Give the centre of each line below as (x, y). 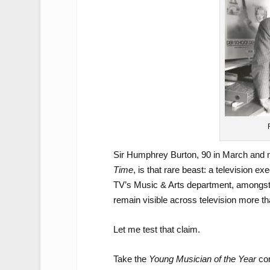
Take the (131, 259)
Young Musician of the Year (202, 259)
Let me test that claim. (156, 229)
